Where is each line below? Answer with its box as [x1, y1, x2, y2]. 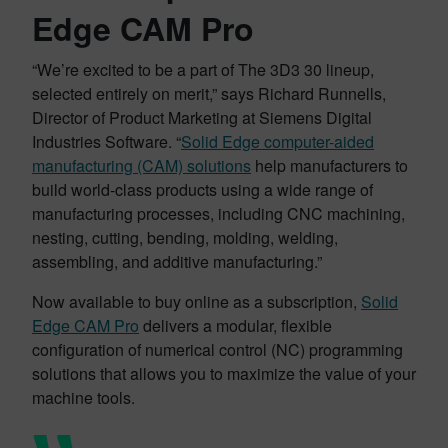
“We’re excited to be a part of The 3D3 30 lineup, [32, 58, 374, 81]
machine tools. [32, 386, 135, 409]
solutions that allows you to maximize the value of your [32, 362, 416, 385]
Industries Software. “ [32, 130, 181, 153]
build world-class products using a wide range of [32, 178, 373, 201]
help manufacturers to [251, 154, 408, 177]
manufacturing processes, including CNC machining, [32, 202, 405, 225]
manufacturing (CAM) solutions [32, 154, 251, 177]
